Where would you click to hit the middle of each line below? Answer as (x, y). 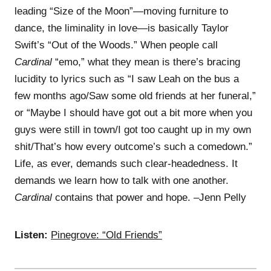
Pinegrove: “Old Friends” (106, 235)
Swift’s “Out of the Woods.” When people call (116, 45)
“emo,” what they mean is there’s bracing (146, 62)
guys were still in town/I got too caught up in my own (133, 129)
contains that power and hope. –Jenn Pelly (149, 197)
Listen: (31, 235)
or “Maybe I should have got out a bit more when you (133, 113)
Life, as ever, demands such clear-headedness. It (126, 163)
